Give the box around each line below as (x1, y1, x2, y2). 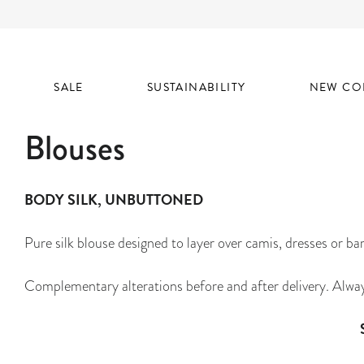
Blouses (24, 123, 125, 172)
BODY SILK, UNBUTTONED (24, 188, 203, 210)
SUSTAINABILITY (146, 79, 246, 96)
